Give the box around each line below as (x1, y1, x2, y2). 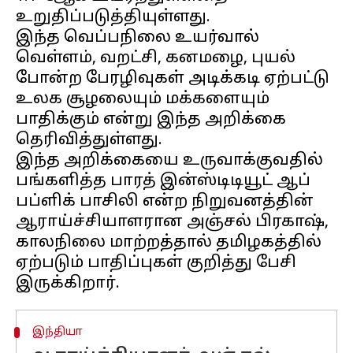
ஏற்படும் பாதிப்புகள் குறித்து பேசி (16, 254, 296, 273)
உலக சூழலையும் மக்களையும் (16, 90, 269, 109)
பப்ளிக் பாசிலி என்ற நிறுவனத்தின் (16, 192, 314, 211)
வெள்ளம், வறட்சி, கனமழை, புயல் (16, 49, 295, 68)
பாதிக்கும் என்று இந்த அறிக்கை (16, 110, 286, 129)
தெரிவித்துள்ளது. (16, 131, 162, 150)
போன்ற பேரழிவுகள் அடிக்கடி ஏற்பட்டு (16, 69, 329, 88)
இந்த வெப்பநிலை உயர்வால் (16, 28, 259, 47)
